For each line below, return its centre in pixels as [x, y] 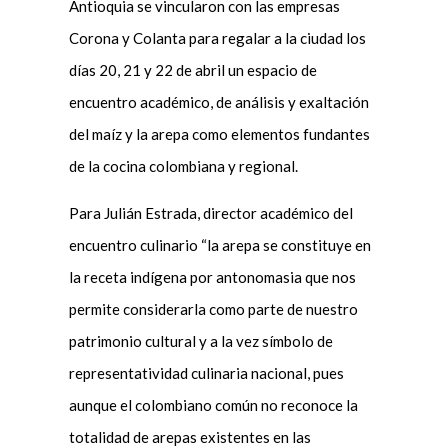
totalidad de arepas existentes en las [189, 436]
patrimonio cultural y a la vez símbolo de [200, 340]
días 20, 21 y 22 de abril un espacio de [192, 69]
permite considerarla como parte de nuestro [213, 308]
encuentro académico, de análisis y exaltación [218, 101]
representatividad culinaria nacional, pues [206, 372]
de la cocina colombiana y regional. [183, 165]
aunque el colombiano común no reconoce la [213, 404]
